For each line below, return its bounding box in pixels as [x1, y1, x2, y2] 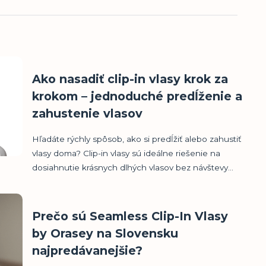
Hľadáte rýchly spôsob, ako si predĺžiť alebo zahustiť [32, 134, 242, 144]
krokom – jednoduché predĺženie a [32, 88, 243, 103]
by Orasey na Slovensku [32, 226, 179, 240]
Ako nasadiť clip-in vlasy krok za [32, 71, 229, 86]
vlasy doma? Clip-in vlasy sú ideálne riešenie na [32, 148, 221, 158]
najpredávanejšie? [32, 243, 143, 258]
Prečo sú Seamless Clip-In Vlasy [32, 208, 229, 223]
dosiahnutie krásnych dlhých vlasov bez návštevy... [32, 162, 234, 172]
